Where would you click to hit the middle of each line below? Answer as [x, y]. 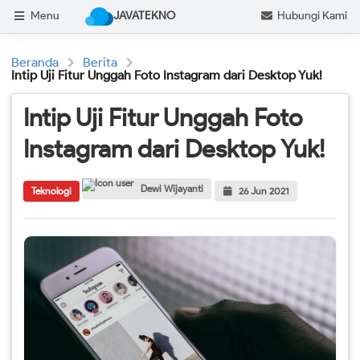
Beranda [35, 62]
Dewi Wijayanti [171, 189]
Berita [100, 62]
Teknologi [51, 190]
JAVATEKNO [144, 16]
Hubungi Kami [312, 16]
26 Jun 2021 [263, 190]
